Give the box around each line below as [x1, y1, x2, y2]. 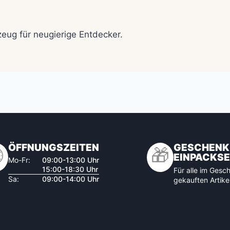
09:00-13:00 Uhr [42, 155, 99, 164]
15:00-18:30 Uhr [42, 164, 98, 174]
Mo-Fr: [8, 155, 30, 164]
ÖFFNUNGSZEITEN [8, 141, 99, 154]
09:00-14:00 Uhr [42, 174, 99, 183]
